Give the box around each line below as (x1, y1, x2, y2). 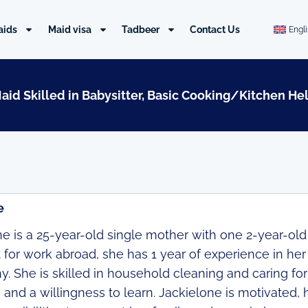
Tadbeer (122, 24, 160, 35)
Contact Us (190, 24, 241, 35)
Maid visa (47, 24, 91, 35)
